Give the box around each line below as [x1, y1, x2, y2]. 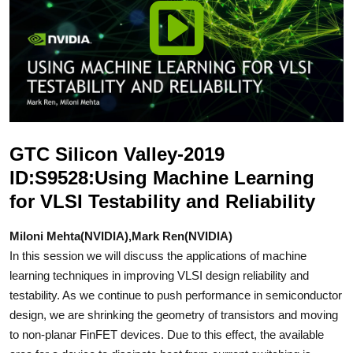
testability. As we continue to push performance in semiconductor [9, 288, 342, 302]
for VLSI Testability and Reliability [9, 190, 315, 212]
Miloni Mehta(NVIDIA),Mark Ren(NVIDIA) [9, 229, 232, 243]
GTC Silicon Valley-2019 [9, 143, 225, 165]
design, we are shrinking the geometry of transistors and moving [9, 307, 338, 321]
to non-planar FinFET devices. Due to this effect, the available [9, 327, 324, 341]
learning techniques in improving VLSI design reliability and [9, 268, 309, 282]
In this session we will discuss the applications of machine [9, 248, 307, 262]
